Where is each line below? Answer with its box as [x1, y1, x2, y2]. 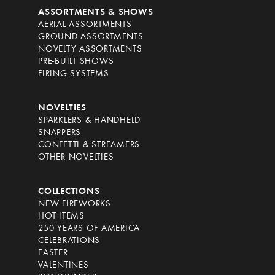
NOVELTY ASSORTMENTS [38, 45, 142, 55]
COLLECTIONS [38, 187, 100, 197]
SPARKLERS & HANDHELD [38, 116, 141, 126]
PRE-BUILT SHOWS [38, 57, 114, 67]
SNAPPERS [38, 128, 81, 138]
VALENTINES [38, 261, 89, 271]
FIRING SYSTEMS [38, 69, 109, 79]
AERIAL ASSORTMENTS [38, 20, 132, 30]
